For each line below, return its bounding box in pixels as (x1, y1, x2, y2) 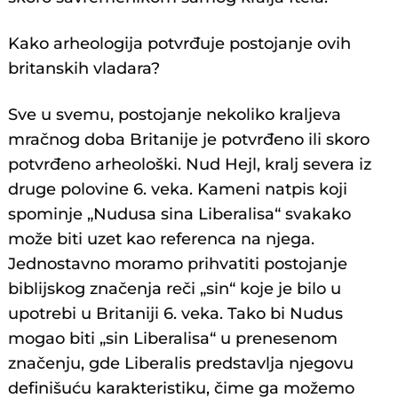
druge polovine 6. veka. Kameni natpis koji (8, 179, 348, 200)
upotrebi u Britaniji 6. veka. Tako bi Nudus (8, 304, 344, 324)
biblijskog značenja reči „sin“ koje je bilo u (8, 279, 342, 299)
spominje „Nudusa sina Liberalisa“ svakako (8, 204, 352, 225)
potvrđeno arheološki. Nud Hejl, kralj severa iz (8, 155, 372, 175)
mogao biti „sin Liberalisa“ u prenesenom (8, 329, 338, 349)
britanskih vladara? (8, 59, 161, 79)
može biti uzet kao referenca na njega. (8, 229, 315, 250)
